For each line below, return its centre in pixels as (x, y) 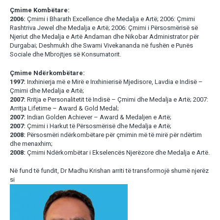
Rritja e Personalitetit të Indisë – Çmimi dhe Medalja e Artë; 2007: (117, 99)
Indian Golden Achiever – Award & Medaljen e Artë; (98, 117)
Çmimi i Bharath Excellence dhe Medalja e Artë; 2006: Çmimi (110, 19)
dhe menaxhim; (31, 143)
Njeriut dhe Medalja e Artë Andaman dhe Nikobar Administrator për (104, 37)
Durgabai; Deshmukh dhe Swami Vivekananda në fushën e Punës (101, 46)
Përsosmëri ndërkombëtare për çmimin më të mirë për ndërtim (113, 135)
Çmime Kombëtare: (40, 10)
